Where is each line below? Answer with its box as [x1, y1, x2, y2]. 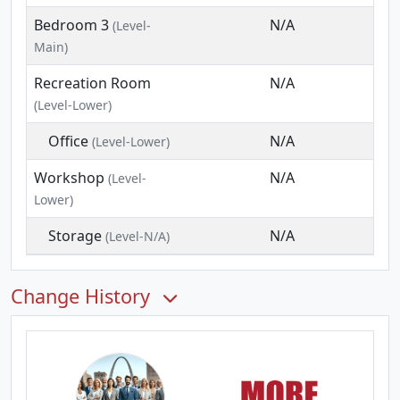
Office [47, 131, 88, 151]
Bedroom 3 [34, 15, 109, 35]
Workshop [34, 168, 104, 187]
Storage [47, 226, 102, 246]
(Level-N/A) [101, 228, 170, 245]
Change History [11, 283, 155, 309]
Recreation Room [34, 73, 151, 93]
